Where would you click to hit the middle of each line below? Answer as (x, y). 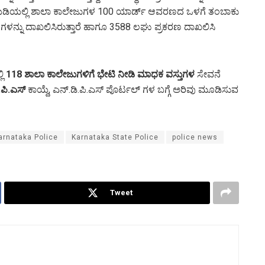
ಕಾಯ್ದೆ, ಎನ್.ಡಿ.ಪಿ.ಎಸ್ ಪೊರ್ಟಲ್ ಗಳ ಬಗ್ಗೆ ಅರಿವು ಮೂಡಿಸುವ (132, 89)
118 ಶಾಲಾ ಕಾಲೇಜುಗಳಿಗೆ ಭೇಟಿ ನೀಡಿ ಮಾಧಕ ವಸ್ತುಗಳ (100, 74)
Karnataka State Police (115, 137)
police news (195, 137)
